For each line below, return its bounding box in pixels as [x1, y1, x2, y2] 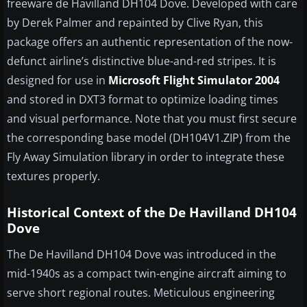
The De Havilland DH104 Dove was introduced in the [7, 247, 276, 262]
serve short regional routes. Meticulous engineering [7, 285, 275, 301]
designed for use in [7, 73, 108, 88]
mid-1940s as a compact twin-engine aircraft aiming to [7, 266, 286, 282]
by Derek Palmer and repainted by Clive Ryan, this [7, 15, 263, 31]
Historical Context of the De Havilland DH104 [7, 204, 297, 222]
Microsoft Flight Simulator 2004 [108, 73, 280, 88]
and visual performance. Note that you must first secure [7, 111, 297, 127]
